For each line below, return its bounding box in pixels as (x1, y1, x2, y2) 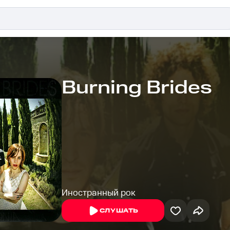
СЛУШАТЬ (99, 206, 139, 215)
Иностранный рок (62, 187, 136, 199)
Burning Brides (62, 75, 212, 101)
